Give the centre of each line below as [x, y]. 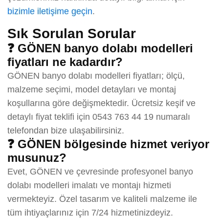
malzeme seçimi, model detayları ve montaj [92, 89]
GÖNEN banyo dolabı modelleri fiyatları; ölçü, [96, 76]
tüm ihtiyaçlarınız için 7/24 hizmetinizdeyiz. [90, 212]
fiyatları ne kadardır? [65, 62]
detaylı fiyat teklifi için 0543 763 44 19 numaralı [99, 117]
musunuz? [37, 157]
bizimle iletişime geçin [50, 11]
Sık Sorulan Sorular [72, 33]
